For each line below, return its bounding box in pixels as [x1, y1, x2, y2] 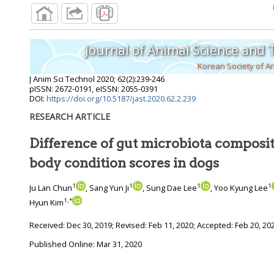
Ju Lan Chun [29, 182, 72, 194]
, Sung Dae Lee [143, 182, 197, 194]
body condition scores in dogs [129, 155, 219, 171]
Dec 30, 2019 [67, 220, 112, 231]
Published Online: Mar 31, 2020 [29, 238, 142, 250]
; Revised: [112, 220, 149, 231]
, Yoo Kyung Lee [210, 182, 268, 194]
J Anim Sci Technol [29, 73, 95, 85]
